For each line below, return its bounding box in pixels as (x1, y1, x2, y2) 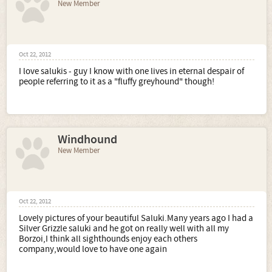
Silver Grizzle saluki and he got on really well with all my (19, 222, 229, 234)
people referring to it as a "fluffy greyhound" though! (19, 75, 214, 87)
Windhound (58, 131, 117, 148)
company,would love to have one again (19, 243, 167, 255)
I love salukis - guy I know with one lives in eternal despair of (19, 65, 244, 77)
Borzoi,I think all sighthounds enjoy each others (19, 233, 197, 245)
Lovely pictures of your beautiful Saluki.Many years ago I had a (19, 212, 253, 224)
